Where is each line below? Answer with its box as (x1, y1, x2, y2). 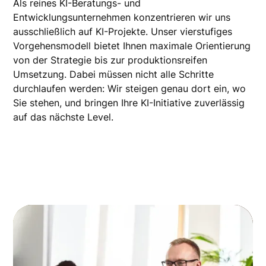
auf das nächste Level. (13, 111, 114, 123)
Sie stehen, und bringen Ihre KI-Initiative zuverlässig (13, 97, 245, 109)
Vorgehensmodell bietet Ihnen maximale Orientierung (13, 40, 251, 52)
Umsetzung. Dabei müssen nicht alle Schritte (13, 68, 214, 81)
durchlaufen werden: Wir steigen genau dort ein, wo (13, 83, 246, 95)
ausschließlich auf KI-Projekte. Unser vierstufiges (13, 26, 233, 38)
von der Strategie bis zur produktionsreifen (13, 54, 208, 66)
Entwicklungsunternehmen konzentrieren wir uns (13, 11, 231, 24)
